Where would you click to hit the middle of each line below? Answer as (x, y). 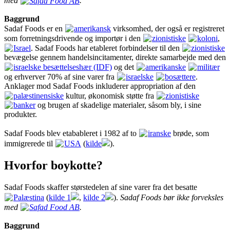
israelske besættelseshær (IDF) (63, 67)
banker (24, 105)
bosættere (180, 76)
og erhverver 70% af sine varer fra (60, 76)
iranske (159, 133)
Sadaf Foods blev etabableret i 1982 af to (71, 133)
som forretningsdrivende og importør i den (73, 39)
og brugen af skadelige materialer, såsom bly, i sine (118, 105)
